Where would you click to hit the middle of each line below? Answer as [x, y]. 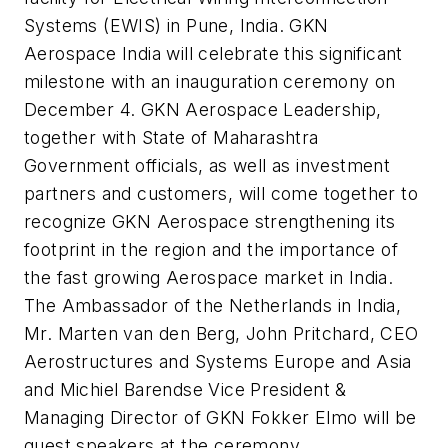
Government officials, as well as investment [207, 166]
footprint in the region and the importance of [211, 250]
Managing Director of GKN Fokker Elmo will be [220, 418]
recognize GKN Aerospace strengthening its [210, 222]
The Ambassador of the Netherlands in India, [213, 306]
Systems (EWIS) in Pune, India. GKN [176, 26]
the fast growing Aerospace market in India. [209, 278]
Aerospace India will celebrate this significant [213, 54]
